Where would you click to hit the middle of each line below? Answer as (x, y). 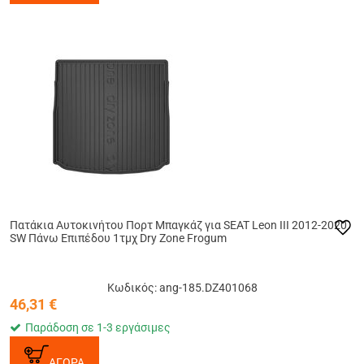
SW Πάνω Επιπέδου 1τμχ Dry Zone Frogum (118, 238)
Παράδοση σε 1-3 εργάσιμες (98, 328)
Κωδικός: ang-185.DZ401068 (182, 288)
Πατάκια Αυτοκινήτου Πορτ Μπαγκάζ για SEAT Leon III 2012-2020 (178, 225)
